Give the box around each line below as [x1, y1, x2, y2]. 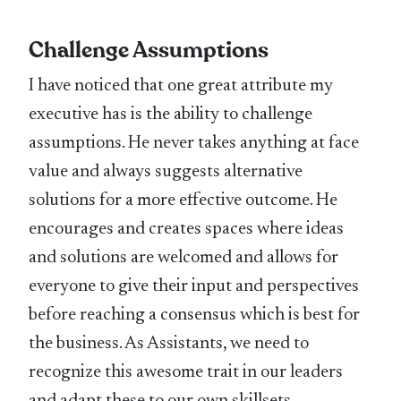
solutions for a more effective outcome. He [29, 192, 338, 210]
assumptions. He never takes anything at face [29, 134, 360, 153]
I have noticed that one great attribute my [29, 77, 334, 96]
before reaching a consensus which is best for [29, 306, 361, 325]
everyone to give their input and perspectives [29, 277, 360, 296]
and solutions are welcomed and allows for [29, 249, 339, 268]
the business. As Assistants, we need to [29, 335, 310, 354]
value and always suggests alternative [29, 163, 303, 182]
